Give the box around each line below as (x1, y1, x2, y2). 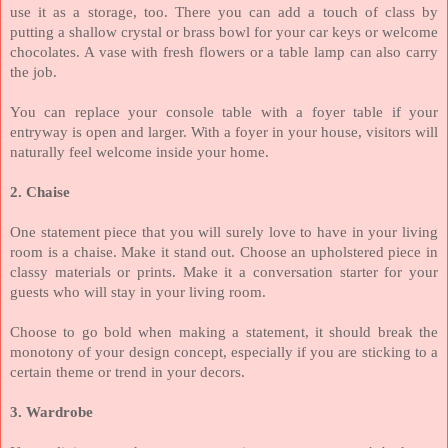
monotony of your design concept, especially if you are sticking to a (10, 343, 438, 360)
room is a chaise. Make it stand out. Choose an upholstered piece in (10, 243, 438, 260)
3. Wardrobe (10, 403, 93, 420)
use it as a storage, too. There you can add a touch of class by (10, 3, 438, 20)
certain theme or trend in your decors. (10, 363, 245, 380)
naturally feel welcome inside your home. (10, 143, 269, 160)
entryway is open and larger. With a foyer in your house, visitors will (10, 123, 438, 140)
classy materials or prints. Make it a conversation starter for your (10, 263, 438, 280)
